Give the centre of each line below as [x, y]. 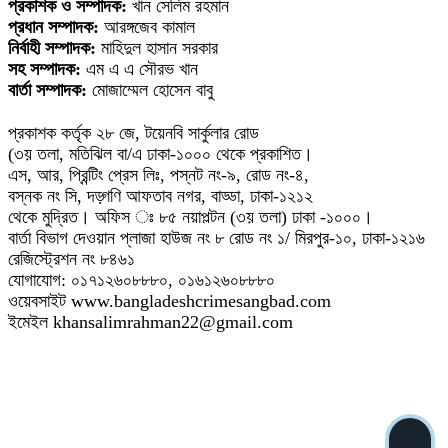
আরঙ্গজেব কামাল [147, 27]
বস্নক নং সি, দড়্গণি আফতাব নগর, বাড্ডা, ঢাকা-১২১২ [160, 195]
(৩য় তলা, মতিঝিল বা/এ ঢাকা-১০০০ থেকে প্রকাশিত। [160, 153]
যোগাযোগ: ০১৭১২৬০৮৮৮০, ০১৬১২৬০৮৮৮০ [141, 279]
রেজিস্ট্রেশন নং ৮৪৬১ [71, 258]
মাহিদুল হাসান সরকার [157, 48]
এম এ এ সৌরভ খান [139, 69]
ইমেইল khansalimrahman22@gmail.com [150, 321]
